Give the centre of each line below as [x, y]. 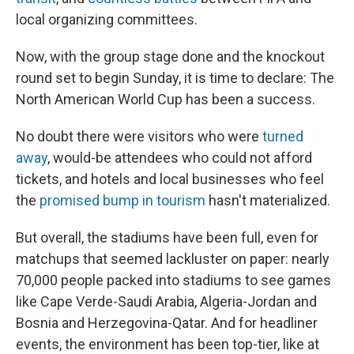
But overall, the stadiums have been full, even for [167, 237]
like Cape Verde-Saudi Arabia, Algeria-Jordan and [166, 301]
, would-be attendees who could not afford [180, 158]
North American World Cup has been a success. [166, 99]
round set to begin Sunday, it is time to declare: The [175, 78]
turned [283, 136]
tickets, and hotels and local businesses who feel [170, 179]
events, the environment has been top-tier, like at [168, 344]
